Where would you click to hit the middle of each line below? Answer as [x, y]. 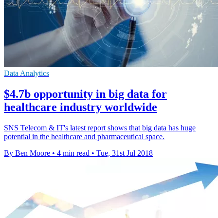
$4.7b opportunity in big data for [85, 94]
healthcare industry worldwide [81, 107]
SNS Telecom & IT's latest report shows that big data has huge [100, 127]
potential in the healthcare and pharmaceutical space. [84, 136]
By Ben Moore [27, 153]
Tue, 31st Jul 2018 [125, 153]
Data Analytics [27, 73]
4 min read [73, 153]
